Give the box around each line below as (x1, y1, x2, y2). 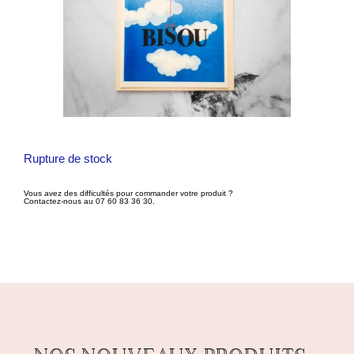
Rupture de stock (24, 153, 112, 166)
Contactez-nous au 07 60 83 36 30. (24, 197, 155, 206)
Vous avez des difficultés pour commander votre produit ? (24, 189, 233, 198)
